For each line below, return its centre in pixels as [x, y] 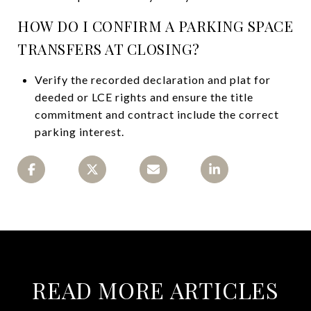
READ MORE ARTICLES [155, 289]
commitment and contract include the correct [157, 114]
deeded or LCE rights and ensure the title [144, 96]
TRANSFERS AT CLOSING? [109, 48]
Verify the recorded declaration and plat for [152, 79]
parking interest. [79, 131]
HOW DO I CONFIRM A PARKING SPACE [155, 25]
